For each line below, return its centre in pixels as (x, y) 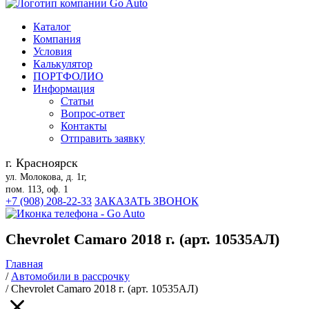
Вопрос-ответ (93, 113)
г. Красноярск (42, 163)
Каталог (52, 27)
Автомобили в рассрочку (70, 277)
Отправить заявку (103, 138)
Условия (52, 51)
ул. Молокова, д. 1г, (46, 177)
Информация (64, 89)
